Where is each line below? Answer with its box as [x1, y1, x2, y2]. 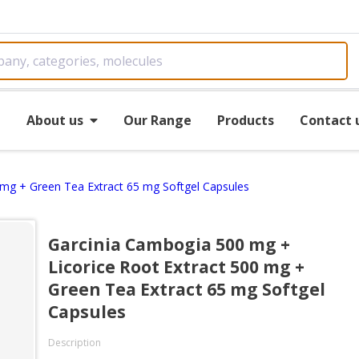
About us [26, 111, 83, 129]
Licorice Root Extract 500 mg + [48, 256, 305, 278]
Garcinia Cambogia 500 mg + [48, 233, 290, 256]
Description [48, 336, 101, 349]
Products [216, 111, 274, 129]
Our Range [123, 111, 192, 129]
